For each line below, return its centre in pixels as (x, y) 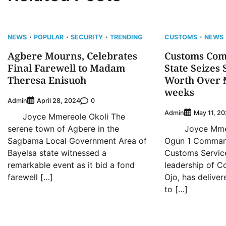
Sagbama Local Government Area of (77, 141)
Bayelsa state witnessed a (57, 153)
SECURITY (87, 37)
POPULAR (49, 37)
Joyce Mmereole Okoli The (66, 117)
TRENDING (126, 37)
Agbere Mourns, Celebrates (72, 56)
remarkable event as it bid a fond (71, 165)
